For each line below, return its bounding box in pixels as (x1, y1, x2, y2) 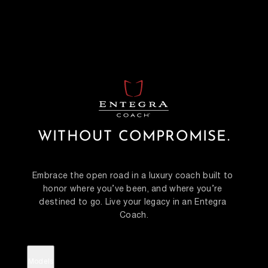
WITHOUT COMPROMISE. (38, 130, 230, 145)
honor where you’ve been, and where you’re (43, 182, 223, 196)
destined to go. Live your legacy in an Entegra (39, 196, 227, 209)
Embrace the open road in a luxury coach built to (32, 169, 233, 183)
